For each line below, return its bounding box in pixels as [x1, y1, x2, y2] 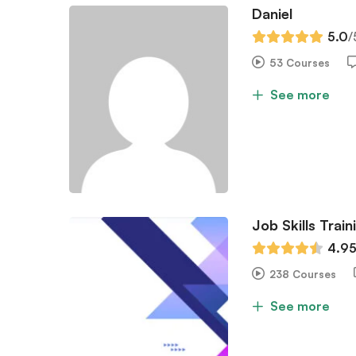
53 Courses [269, 56, 330, 69]
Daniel [252, 4, 292, 22]
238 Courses [269, 267, 336, 281]
